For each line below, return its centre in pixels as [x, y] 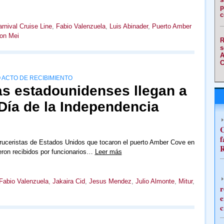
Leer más [108, 152]
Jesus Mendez [110, 181]
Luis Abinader [128, 26]
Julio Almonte [155, 181]
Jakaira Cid [68, 181]
